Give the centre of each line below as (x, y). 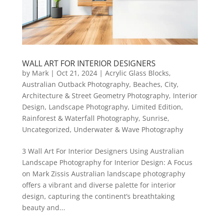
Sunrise (155, 118)
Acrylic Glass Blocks (137, 73)
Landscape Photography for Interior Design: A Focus (107, 162)
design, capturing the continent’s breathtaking (98, 196)
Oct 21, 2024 (77, 73)
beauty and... (43, 207)
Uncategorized (46, 129)
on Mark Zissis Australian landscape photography (103, 173)
